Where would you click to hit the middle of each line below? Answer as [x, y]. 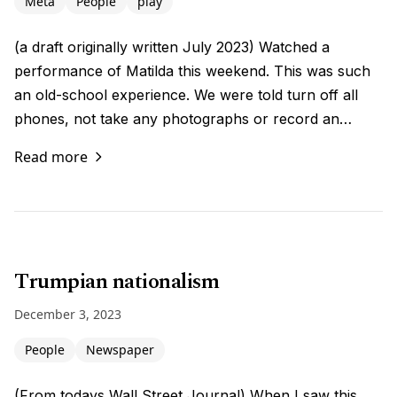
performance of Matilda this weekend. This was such [192, 71]
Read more [51, 157]
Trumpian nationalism [117, 282]
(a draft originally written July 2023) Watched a [172, 47]
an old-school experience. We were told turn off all [186, 95]
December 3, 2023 [68, 314]
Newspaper [120, 350]
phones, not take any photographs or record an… [183, 119]
